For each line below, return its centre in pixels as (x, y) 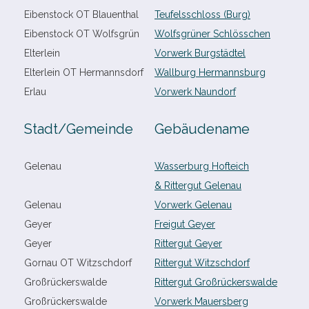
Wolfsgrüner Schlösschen (212, 34)
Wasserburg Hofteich (202, 166)
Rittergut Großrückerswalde (216, 282)
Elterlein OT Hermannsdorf (84, 72)
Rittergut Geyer (188, 243)
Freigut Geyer (185, 224)
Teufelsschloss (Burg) (202, 14)
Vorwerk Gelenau (193, 205)
